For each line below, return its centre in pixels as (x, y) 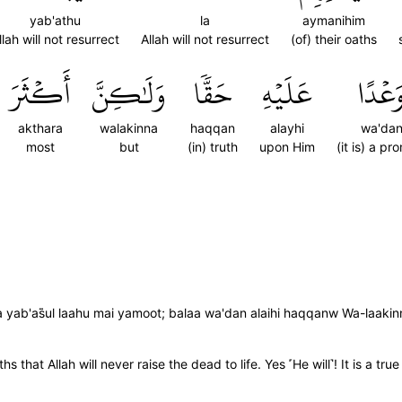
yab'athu (55, 20)
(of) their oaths (334, 39)
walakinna (129, 128)
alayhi (287, 128)
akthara (40, 128)
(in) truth (213, 147)
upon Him (287, 147)
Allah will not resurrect (205, 39)
